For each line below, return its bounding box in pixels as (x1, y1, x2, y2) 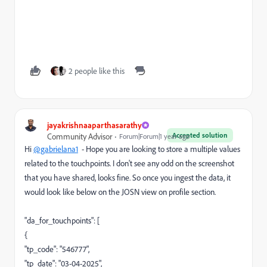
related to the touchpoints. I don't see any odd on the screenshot (24, 158, 234, 169)
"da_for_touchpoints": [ (24, 215, 100, 226)
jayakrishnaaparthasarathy (47, 120, 142, 131)
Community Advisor (47, 131, 112, 142)
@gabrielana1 (33, 144, 78, 154)
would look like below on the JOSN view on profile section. (24, 187, 218, 197)
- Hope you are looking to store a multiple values (78, 144, 240, 154)
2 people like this (69, 66, 125, 76)
